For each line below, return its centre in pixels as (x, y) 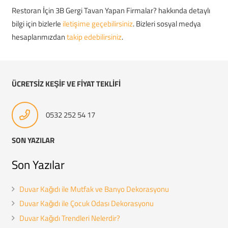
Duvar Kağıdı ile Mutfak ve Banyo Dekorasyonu (94, 189)
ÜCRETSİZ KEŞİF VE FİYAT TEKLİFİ (66, 83)
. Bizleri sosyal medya (167, 24)
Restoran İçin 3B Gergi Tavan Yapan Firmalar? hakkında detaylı (111, 10)
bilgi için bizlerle (37, 24)
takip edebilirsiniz (94, 37)
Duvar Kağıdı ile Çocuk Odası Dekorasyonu (86, 204)
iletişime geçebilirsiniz (97, 24)
